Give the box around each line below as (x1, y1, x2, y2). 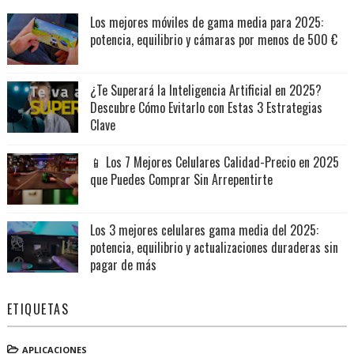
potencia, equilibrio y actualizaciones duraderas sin (89, 237, 338, 257)
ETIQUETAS (6, 299, 70, 318)
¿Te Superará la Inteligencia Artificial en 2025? (89, 80, 322, 100)
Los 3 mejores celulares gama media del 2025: (89, 220, 318, 239)
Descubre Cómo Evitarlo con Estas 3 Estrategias (89, 97, 322, 117)
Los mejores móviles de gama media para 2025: (89, 12, 323, 32)
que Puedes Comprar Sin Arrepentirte (89, 169, 273, 189)
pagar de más (89, 254, 156, 274)
